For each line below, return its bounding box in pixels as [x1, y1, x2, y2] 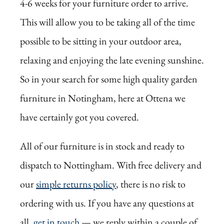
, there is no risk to [116, 177, 185, 191]
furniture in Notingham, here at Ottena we [20, 91, 185, 105]
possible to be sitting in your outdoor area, [20, 34, 181, 48]
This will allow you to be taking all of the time [20, 15, 195, 29]
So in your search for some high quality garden [20, 72, 197, 86]
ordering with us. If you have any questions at [20, 196, 194, 210]
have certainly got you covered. [20, 110, 139, 124]
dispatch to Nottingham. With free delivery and [20, 158, 201, 172]
